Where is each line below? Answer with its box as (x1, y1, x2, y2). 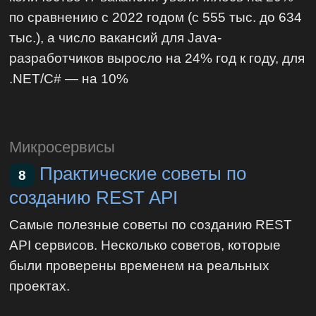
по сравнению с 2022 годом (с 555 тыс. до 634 (9, 8, 303, 25)
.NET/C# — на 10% (9, 70, 129, 86)
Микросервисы (9, 138, 116, 157)
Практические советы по (39, 164, 247, 184)
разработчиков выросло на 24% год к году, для (9, 49, 305, 66)
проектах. (9, 277, 71, 293)
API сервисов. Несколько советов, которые (9, 236, 281, 253)
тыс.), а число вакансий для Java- (9, 29, 222, 45)
